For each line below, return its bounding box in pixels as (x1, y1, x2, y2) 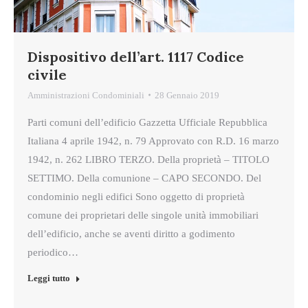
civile (27, 65, 67, 83)
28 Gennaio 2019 (155, 89, 219, 100)
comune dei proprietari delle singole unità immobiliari (27, 209, 258, 221)
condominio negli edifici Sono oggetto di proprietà (27, 190, 245, 202)
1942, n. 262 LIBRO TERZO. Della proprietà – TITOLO (27, 153, 269, 165)
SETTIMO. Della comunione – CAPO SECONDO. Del (27, 172, 261, 184)
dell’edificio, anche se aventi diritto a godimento (27, 228, 235, 239)
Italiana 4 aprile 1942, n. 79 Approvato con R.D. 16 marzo (27, 135, 279, 146)
